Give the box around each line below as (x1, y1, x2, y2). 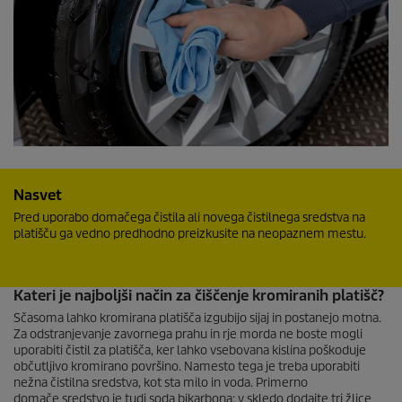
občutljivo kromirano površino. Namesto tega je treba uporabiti (13, 359, 360, 374)
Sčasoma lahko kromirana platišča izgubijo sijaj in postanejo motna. (13, 310, 381, 326)
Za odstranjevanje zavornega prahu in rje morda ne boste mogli (13, 327, 363, 342)
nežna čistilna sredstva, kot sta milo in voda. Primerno (13, 375, 308, 390)
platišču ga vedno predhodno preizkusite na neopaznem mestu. (13, 226, 366, 241)
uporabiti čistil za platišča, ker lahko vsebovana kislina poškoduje (13, 343, 366, 358)
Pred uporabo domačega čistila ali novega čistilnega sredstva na (13, 210, 365, 225)
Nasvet (13, 186, 62, 205)
